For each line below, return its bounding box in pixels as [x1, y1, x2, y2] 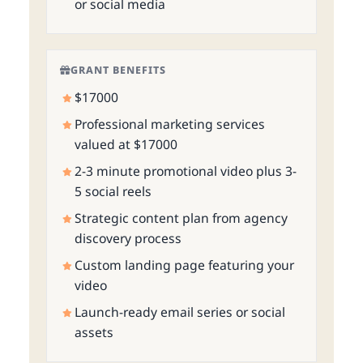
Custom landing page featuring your [74, 256, 294, 275]
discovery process [74, 229, 181, 248]
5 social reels [74, 182, 152, 201]
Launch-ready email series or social [74, 303, 285, 322]
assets [74, 323, 113, 342]
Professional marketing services [74, 115, 265, 134]
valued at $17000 [74, 135, 177, 154]
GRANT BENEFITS [70, 63, 166, 78]
